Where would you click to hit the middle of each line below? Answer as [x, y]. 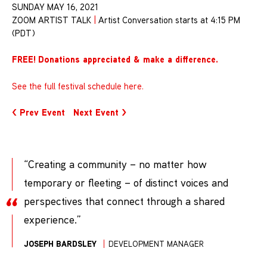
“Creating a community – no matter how [115, 164]
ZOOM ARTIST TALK [53, 20]
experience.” [52, 219]
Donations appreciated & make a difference [127, 60]
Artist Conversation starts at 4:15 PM [168, 20]
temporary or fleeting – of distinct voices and [126, 182]
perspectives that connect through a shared [124, 201]
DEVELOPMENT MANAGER [156, 243]
